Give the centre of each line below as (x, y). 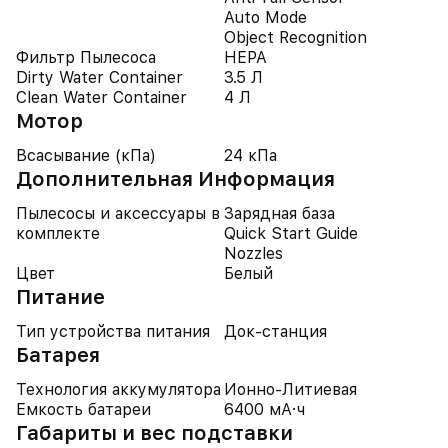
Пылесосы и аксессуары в (118, 213)
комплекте (58, 233)
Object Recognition (295, 37)
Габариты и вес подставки (154, 433)
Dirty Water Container (99, 77)
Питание (60, 297)
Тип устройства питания (113, 331)
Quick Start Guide (291, 233)
